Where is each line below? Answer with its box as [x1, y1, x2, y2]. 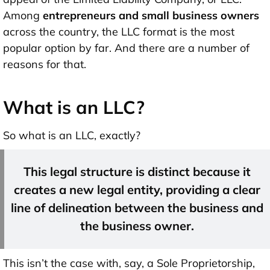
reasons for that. [3, 57, 86, 72]
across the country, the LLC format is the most [3, 25, 234, 39]
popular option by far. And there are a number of [3, 41, 250, 55]
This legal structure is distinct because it [24, 164, 251, 180]
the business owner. [80, 218, 194, 234]
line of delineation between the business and [11, 200, 263, 216]
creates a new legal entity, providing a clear [14, 182, 260, 198]
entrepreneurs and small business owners [43, 8, 259, 23]
